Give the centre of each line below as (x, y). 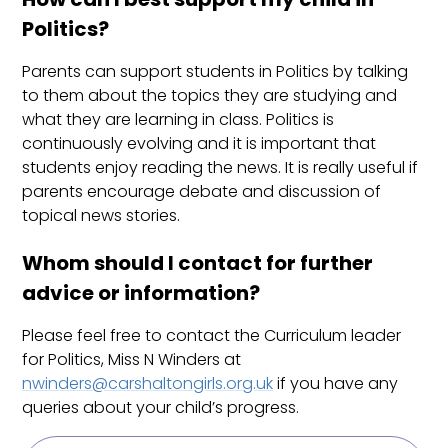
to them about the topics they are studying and (210, 96)
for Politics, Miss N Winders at (132, 360)
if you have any (336, 384)
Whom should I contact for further (198, 263)
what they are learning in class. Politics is (178, 120)
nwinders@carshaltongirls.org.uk (148, 384)
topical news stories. (103, 216)
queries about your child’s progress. (161, 408)
